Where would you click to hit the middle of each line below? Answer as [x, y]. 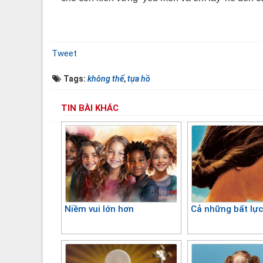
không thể [106, 78]
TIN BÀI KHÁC [90, 108]
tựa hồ [139, 78]
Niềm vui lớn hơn [99, 209]
